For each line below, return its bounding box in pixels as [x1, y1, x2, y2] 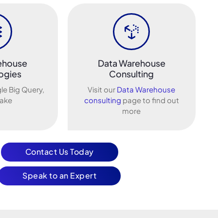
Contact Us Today [25, 146, 94, 157]
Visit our [88, 85, 117, 94]
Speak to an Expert [22, 170, 96, 181]
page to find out [121, 95, 179, 105]
